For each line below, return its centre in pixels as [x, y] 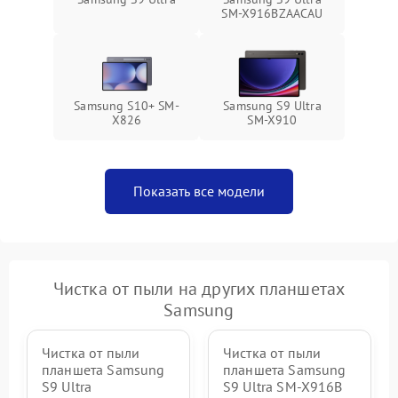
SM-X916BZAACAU [272, 13]
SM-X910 [272, 120]
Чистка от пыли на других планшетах [199, 289]
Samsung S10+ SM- [127, 106]
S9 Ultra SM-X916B [283, 386]
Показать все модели [199, 191]
